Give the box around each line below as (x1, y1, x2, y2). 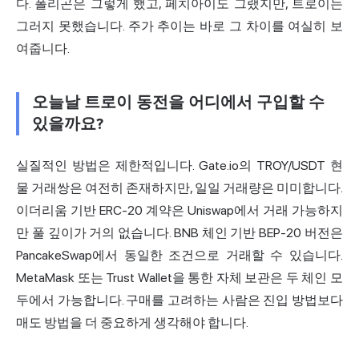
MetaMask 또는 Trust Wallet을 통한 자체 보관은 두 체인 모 (16, 269, 343, 285)
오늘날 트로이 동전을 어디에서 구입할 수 (32, 92, 325, 112)
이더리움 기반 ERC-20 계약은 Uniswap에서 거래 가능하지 (16, 202, 343, 218)
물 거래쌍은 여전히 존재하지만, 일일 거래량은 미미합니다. (16, 179, 343, 196)
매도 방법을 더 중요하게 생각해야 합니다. (16, 314, 248, 330)
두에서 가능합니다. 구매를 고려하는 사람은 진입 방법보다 (16, 292, 343, 308)
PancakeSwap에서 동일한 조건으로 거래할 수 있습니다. (16, 247, 343, 263)
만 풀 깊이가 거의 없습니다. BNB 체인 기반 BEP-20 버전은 (16, 224, 343, 240)
